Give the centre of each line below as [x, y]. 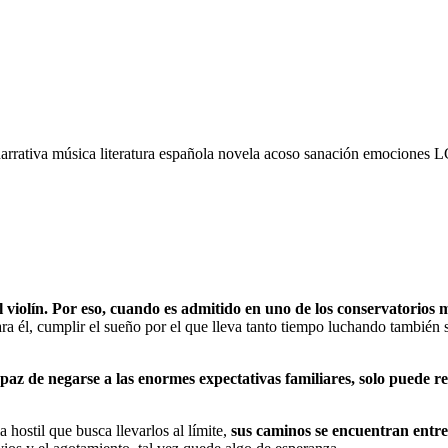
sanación [333, 153]
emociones [398, 153]
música [76, 153]
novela [241, 153]
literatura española [159, 153]
